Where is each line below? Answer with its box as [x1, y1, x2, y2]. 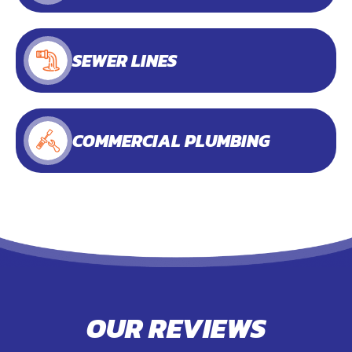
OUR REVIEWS [86, 306, 266, 349]
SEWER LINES [72, 47, 177, 74]
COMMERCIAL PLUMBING [72, 127, 269, 154]
